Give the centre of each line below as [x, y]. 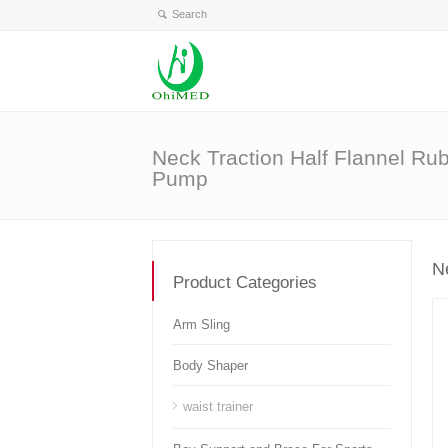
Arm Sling [201, 324]
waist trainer [218, 406]
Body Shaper [210, 365]
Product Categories [245, 282]
